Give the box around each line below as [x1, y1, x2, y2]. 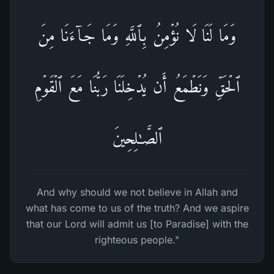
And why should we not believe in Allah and [36, 186, 238, 198]
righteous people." [95, 234, 179, 246]
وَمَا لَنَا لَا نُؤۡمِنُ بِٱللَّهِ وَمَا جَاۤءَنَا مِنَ [37, 26, 237, 45]
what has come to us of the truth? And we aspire [25, 202, 249, 214]
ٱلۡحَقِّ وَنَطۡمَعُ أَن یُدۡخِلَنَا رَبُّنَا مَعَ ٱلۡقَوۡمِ [34, 77, 240, 96]
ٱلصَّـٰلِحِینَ [112, 128, 162, 147]
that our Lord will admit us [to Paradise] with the [26, 218, 248, 230]
